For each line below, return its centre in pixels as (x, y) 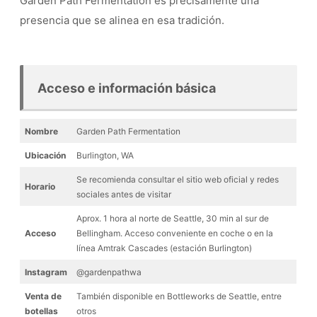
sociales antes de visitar (124, 194)
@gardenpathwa (109, 272)
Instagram (46, 272)
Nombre (41, 131)
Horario (40, 186)
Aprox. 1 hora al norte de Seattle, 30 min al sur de (173, 218)
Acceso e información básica (127, 88)
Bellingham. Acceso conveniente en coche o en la (175, 233)
